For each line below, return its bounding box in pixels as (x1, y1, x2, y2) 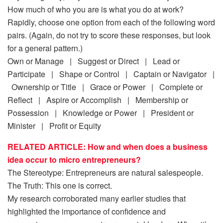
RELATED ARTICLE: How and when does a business (7, 140, 208, 152)
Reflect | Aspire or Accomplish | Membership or (7, 94, 188, 106)
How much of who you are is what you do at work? (7, 3, 184, 15)
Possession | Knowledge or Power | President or (7, 107, 194, 118)
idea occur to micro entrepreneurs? (7, 153, 141, 165)
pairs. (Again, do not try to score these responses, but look (7, 29, 211, 41)
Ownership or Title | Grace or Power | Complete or (7, 81, 203, 93)
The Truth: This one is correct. (7, 179, 112, 191)
